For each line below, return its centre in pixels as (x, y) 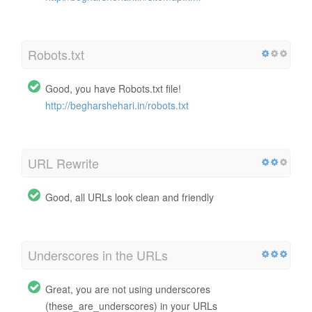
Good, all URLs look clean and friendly (130, 197)
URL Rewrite (63, 163)
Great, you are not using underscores (128, 289)
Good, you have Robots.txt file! (113, 88)
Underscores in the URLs (98, 255)
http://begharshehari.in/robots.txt (117, 105)
